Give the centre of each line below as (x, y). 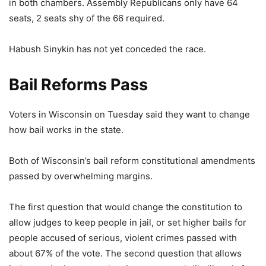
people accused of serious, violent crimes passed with (123, 238)
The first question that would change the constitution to (126, 207)
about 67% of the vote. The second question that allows (125, 253)
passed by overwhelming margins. (81, 176)
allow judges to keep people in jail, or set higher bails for (128, 222)
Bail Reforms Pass (78, 85)
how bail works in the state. (66, 130)
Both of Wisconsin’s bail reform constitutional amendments (132, 161)
